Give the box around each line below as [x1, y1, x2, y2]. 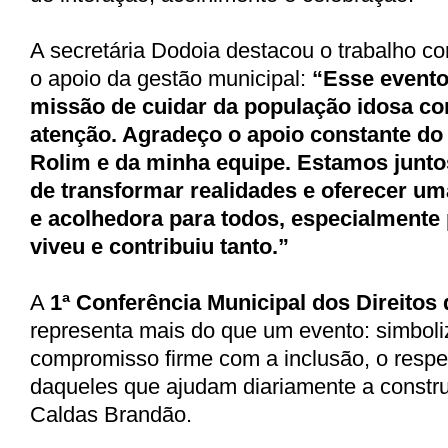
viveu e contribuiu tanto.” [30, 233, 289, 259]
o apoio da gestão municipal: [30, 65, 312, 91]
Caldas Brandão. [30, 401, 192, 427]
